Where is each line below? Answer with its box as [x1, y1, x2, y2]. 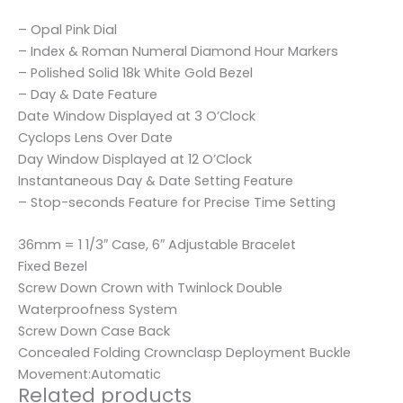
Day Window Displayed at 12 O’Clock [18, 149, 252, 168]
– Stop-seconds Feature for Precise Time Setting [18, 193, 336, 211]
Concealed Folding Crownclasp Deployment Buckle [18, 343, 351, 362]
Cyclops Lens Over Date [18, 128, 173, 147]
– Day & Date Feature [18, 85, 157, 103]
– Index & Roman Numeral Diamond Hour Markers [18, 41, 338, 60]
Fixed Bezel [18, 256, 87, 275]
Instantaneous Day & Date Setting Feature [18, 171, 293, 190]
